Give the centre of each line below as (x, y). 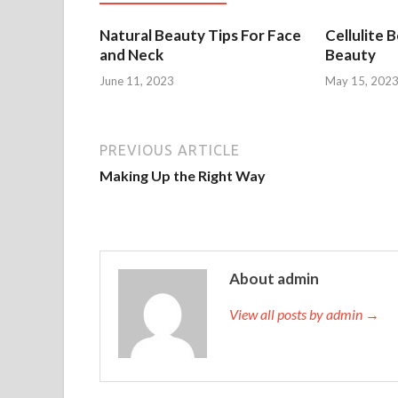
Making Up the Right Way (183, 175)
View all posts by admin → (304, 314)
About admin (274, 278)
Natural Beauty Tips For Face (200, 35)
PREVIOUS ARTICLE (170, 150)
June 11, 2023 (137, 80)
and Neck (131, 55)
